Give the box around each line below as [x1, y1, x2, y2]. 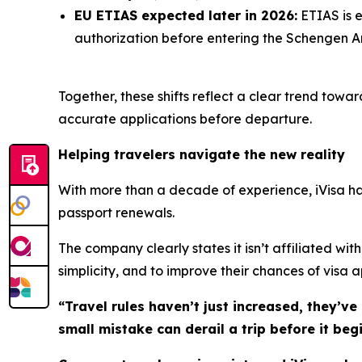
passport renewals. [58, 204, 175, 221]
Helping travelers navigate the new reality [58, 145, 345, 162]
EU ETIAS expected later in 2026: [74, 6, 297, 23]
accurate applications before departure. [58, 110, 312, 127]
